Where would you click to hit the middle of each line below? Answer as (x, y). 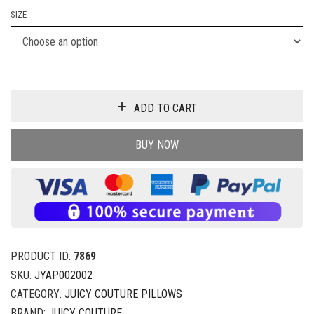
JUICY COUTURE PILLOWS (123, 294)
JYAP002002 (63, 275)
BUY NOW (157, 144)
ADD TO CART (165, 108)
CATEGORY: (37, 294)
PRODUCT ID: (42, 256)
